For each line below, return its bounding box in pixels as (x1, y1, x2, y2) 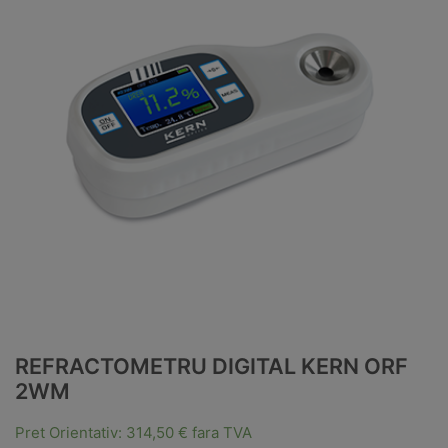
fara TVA (188, 423, 252, 443)
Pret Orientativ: (15, 423, 126, 443)
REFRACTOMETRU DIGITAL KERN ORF (15, 353, 408, 380)
